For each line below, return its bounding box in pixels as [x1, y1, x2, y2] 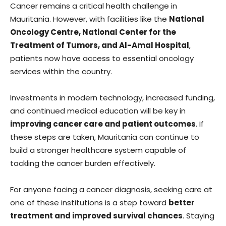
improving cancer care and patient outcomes [10, 119, 196, 130]
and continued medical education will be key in [10, 105, 186, 117]
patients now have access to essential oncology [10, 53, 194, 64]
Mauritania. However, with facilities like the [10, 14, 169, 25]
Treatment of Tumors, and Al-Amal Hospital [10, 40, 189, 51]
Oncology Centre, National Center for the [10, 27, 176, 38]
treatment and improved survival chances [10, 210, 183, 221]
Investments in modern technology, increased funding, [10, 92, 215, 103]
